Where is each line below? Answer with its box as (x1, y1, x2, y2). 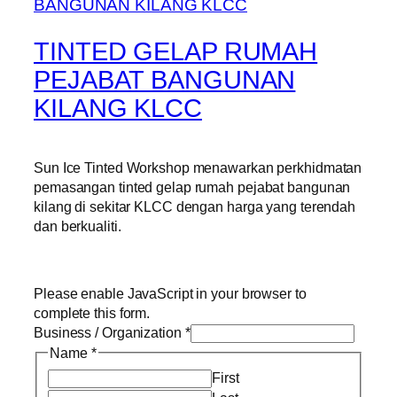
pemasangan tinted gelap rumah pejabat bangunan (34, 178, 351, 195)
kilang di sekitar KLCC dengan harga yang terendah (34, 198, 356, 214)
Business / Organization (34, 324, 185, 341)
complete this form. (34, 305, 151, 322)
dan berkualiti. (34, 217, 121, 234)
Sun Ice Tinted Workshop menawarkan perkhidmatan (34, 159, 362, 175)
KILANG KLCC (34, 93, 202, 122)
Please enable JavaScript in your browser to (34, 285, 307, 302)
